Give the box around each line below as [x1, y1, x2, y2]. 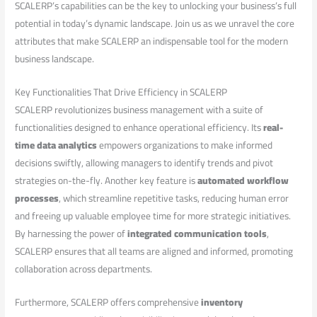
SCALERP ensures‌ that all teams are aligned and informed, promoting [15, 242, 294, 261]
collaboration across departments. [15, 260, 153, 279]
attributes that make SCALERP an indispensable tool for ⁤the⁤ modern [15, 32, 289, 51]
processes [15, 189, 59, 208]
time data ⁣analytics [15, 136, 98, 155]
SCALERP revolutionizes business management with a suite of [15, 100, 264, 120]
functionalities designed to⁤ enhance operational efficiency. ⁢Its [15, 118, 264, 137]
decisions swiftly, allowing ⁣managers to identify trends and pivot [15, 154, 274, 173]
